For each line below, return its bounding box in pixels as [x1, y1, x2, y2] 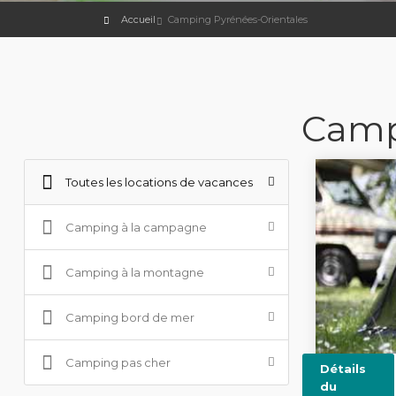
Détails [319, 362, 366, 376]
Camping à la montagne [65, 265, 204, 279]
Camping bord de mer [65, 310, 194, 324]
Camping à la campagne [65, 220, 207, 234]
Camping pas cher [65, 355, 171, 369]
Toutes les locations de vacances [65, 175, 253, 189]
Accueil [121, 13, 156, 26]
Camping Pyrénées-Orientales [168, 13, 308, 26]
